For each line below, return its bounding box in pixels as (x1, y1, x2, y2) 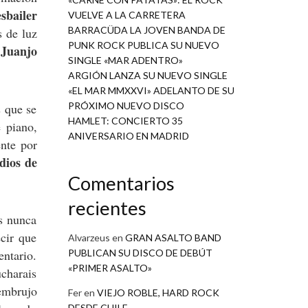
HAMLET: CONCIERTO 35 (67, 114, 183, 126)
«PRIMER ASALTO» (67, 261, 152, 274)
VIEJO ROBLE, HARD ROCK (96, 286, 219, 298)
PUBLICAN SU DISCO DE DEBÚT (67, 246, 212, 258)
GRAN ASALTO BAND (124, 231, 221, 243)
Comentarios (67, 171, 175, 195)
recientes (67, 196, 146, 219)
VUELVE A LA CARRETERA (67, 8, 186, 21)
